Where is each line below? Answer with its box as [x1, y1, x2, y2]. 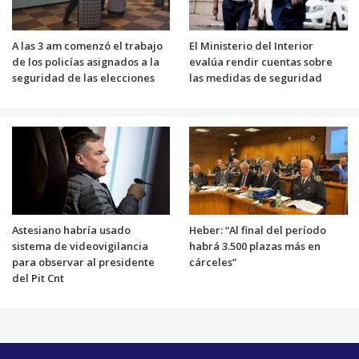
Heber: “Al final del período [189, 222, 326, 237]
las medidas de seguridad [189, 70, 322, 85]
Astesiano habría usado [11, 222, 131, 237]
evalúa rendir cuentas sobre [189, 54, 333, 69]
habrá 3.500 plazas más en [189, 238, 321, 253]
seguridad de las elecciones [11, 70, 155, 85]
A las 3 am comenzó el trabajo [11, 38, 163, 53]
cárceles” [189, 254, 236, 269]
